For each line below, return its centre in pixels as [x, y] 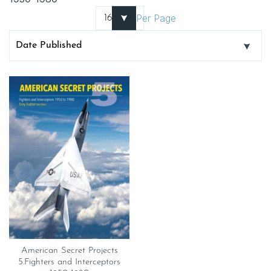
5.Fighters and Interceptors [69, 262]
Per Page [156, 18]
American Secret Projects [69, 250]
